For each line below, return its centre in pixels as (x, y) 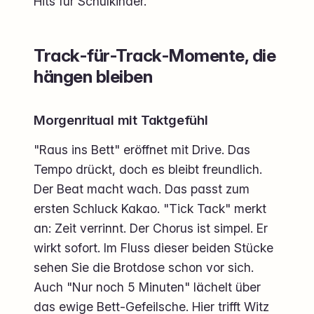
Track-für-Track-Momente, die (155, 55)
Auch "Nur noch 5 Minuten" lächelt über (147, 287)
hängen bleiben (93, 76)
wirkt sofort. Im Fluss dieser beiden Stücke (153, 247)
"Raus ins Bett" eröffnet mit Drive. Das (142, 149)
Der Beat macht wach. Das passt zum (142, 189)
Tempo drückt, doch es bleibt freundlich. (148, 169)
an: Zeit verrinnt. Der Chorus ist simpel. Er (151, 228)
